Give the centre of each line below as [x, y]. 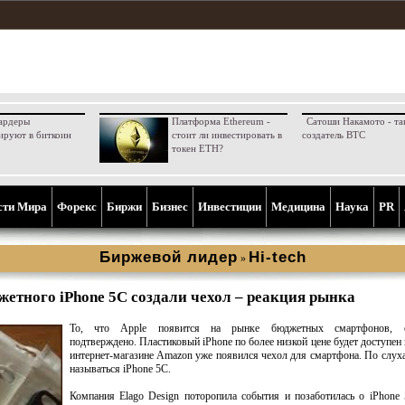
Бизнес [170, 207]
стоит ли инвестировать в [226, 135]
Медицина [298, 207]
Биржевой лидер [168, 257]
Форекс [77, 207]
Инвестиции [230, 207]
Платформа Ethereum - [221, 121]
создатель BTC [333, 135]
